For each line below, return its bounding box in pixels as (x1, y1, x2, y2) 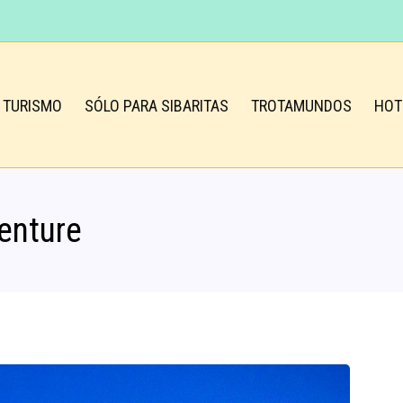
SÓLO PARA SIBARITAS (85, 95, 228, 115)
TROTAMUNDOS (251, 95, 352, 115)
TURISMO (3, 95, 62, 115)
